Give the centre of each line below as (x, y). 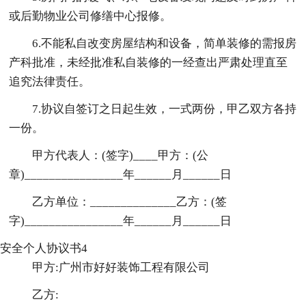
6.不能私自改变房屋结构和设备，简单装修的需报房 (165, 43)
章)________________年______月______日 (121, 174)
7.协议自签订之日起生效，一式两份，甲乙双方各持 (165, 109)
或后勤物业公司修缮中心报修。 (91, 16)
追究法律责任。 (50, 81)
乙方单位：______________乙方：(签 (130, 201)
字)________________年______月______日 (121, 221)
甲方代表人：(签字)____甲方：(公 (121, 155)
